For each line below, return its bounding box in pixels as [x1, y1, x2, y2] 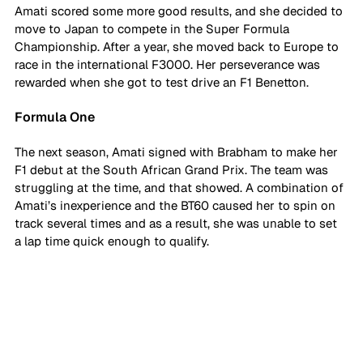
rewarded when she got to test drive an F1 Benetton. [15, 74, 312, 90]
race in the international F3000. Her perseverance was [15, 56, 323, 72]
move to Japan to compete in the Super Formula [15, 20, 293, 36]
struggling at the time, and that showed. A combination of [15, 179, 347, 195]
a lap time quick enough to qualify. [15, 233, 212, 249]
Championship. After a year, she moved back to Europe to [15, 38, 342, 54]
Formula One [15, 108, 95, 126]
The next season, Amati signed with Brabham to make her [15, 143, 341, 160]
